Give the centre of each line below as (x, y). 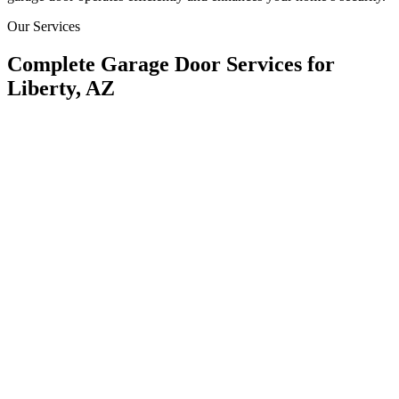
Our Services (44, 26)
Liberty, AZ (61, 88)
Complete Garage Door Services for (171, 64)
